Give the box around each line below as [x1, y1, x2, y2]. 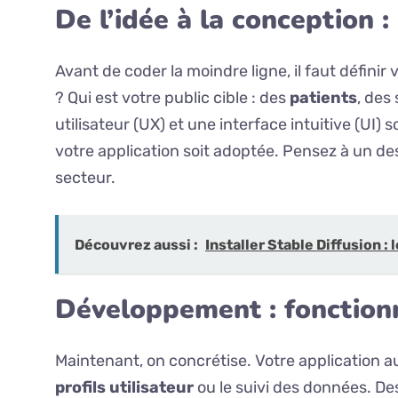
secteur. [55, 168, 115, 188]
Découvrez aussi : [75, 236, 198, 254]
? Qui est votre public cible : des [55, 88, 290, 108]
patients [290, 88, 357, 108]
